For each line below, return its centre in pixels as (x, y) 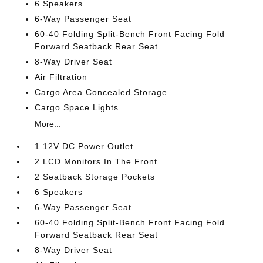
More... (48, 124)
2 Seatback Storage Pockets (95, 176)
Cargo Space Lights (77, 107)
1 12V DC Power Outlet (84, 146)
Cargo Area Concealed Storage (101, 92)
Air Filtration (61, 77)
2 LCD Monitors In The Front (96, 161)
